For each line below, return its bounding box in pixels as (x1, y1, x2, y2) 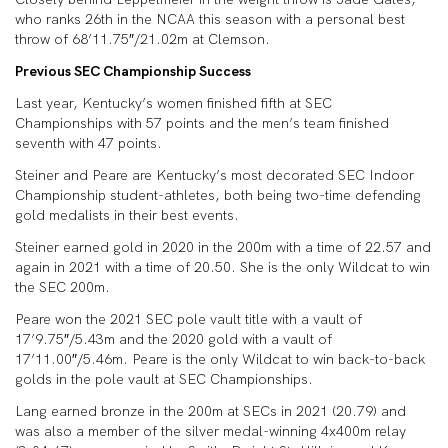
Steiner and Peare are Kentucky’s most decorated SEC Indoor (15, 166, 414, 184)
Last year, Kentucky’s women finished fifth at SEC (15, 94, 332, 112)
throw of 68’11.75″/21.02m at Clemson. (15, 30, 274, 48)
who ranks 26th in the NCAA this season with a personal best (15, 10, 405, 28)
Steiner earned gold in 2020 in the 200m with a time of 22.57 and (15, 238, 431, 256)
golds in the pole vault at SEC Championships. (15, 370, 317, 388)
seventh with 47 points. (15, 134, 166, 152)
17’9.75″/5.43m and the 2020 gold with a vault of (15, 330, 332, 348)
